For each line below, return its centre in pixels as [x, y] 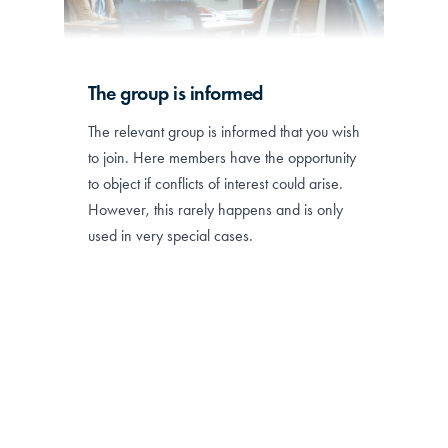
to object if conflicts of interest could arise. [215, 183]
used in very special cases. [170, 235]
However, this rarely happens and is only [215, 209]
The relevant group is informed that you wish [224, 131]
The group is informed [175, 92]
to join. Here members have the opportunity [222, 157]
